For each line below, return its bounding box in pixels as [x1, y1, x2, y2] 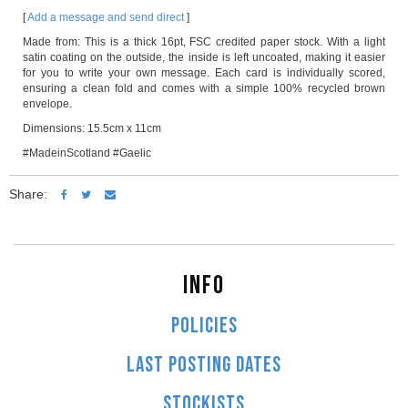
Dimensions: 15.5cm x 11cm [23, 122, 161, 136]
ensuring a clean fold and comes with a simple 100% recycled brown [23, 82, 385, 96]
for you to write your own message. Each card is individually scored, [23, 66, 385, 80]
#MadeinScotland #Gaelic [23, 147, 151, 160]
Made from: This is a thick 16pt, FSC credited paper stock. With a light [23, 36, 385, 49]
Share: [9, 187, 47, 202]
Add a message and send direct [27, 11, 184, 25]
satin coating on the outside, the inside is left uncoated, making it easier [23, 51, 385, 65]
